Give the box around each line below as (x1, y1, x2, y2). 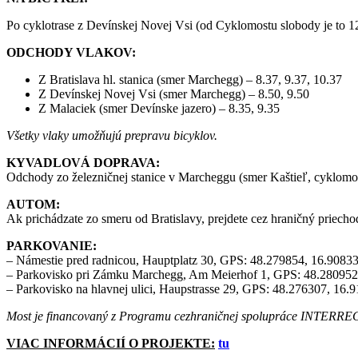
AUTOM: (6, 197, 60, 211)
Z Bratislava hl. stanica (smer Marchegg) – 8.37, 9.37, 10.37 (38, 72, 342, 86)
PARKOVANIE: (6, 238, 97, 253)
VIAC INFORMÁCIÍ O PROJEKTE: (6, 336, 215, 350)
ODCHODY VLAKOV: (6, 45, 136, 59)
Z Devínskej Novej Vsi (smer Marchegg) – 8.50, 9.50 (38, 86, 309, 101)
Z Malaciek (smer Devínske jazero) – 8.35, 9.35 (38, 101, 280, 115)
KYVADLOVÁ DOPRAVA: (6, 155, 160, 169)
